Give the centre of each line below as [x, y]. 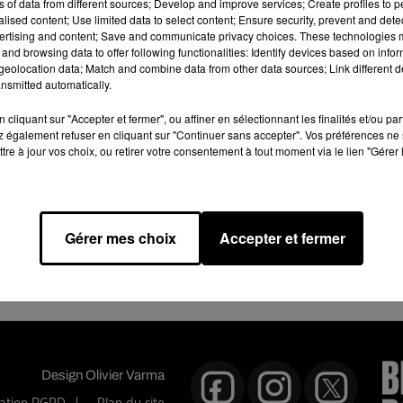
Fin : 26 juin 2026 [269, 226]
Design [63, 375]
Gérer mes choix [121, 238]
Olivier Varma [125, 375]
